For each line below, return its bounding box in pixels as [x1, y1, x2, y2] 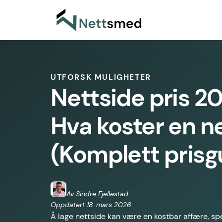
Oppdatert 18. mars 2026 [51, 200, 131, 210]
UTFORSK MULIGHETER [51, 72, 151, 82]
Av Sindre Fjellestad [66, 189, 128, 199]
